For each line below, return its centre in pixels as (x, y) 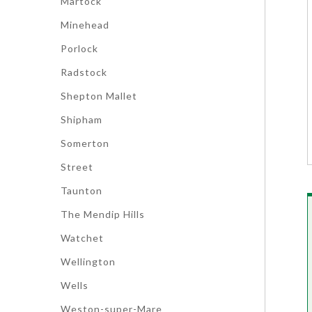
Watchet (82, 238)
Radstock (84, 72)
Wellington (88, 262)
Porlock (79, 48)
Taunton (81, 190)
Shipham (81, 119)
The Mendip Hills (103, 214)
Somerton (85, 143)
